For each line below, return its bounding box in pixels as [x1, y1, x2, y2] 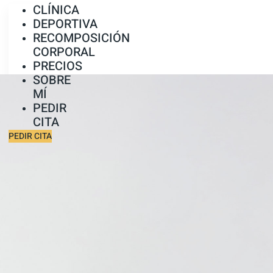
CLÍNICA [33, 1, 79, 19]
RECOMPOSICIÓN [33, 29, 130, 47]
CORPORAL [33, 43, 95, 61]
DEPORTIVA [33, 15, 97, 33]
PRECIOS [33, 57, 82, 75]
